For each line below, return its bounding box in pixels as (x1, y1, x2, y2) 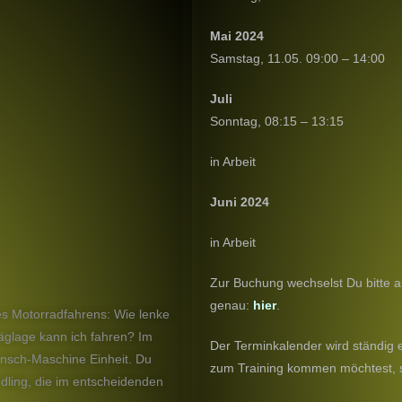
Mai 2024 (210, 28, 264, 43)
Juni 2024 (210, 194, 269, 209)
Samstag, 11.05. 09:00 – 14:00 (210, 50, 385, 66)
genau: (210, 297, 253, 312)
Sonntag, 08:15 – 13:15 (210, 113, 344, 128)
